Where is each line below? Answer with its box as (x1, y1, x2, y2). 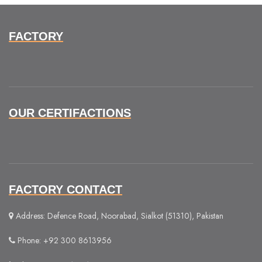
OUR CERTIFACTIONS (9, 106, 131, 120)
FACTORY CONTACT (9, 183, 122, 196)
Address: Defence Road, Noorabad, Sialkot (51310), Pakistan (13, 210, 223, 222)
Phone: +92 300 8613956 (15, 235, 112, 247)
